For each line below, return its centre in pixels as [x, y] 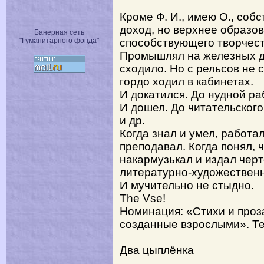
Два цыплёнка [157, 250]
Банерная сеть [59, 32]
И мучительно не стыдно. [187, 185]
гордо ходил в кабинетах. [187, 82]
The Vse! [143, 198]
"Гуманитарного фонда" [59, 41]
